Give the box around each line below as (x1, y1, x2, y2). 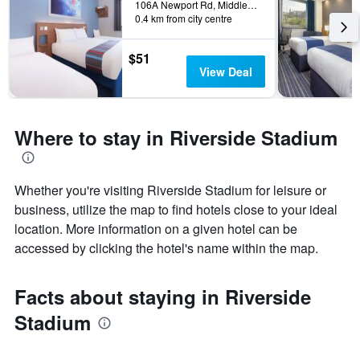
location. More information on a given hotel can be (14, 219, 297, 239)
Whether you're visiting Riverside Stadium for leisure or (14, 181, 326, 200)
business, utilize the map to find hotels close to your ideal (14, 200, 337, 219)
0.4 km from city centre (135, 11, 232, 26)
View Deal (198, 63, 252, 80)
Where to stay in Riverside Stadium (14, 124, 337, 152)
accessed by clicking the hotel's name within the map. (14, 239, 318, 258)
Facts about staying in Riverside (14, 283, 311, 311)
